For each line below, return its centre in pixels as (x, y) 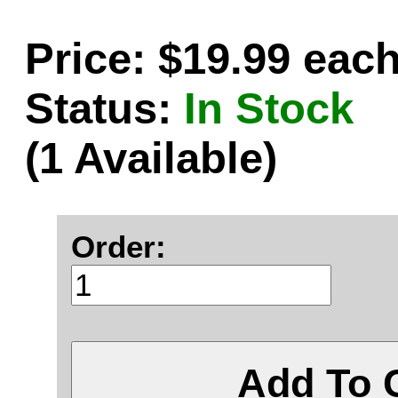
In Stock (269, 108)
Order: (119, 247)
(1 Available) (151, 158)
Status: (98, 108)
